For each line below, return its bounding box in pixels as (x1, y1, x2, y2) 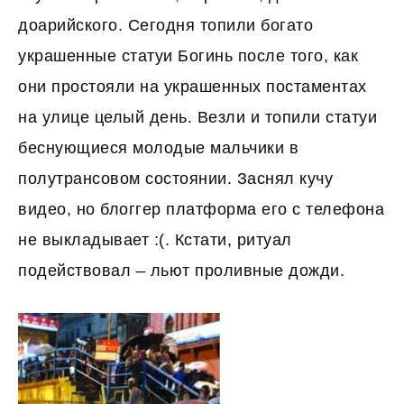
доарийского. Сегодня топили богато (18, 16, 313, 34)
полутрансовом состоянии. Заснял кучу (18, 170, 333, 188)
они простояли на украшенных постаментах (18, 78, 367, 96)
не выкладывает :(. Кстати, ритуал (18, 231, 292, 249)
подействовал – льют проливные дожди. (18, 262, 344, 280)
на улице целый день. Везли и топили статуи (18, 108, 377, 126)
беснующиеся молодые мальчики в (18, 139, 298, 157)
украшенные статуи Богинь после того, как (18, 47, 358, 65)
